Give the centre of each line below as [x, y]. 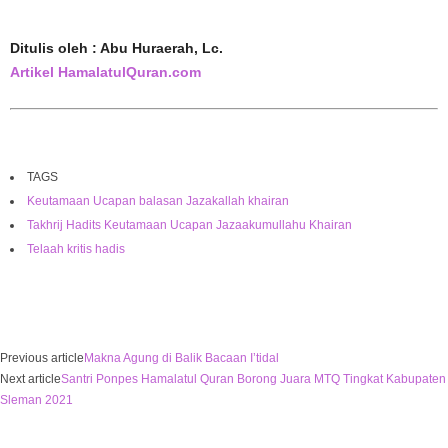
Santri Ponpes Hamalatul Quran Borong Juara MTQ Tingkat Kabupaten [253, 378]
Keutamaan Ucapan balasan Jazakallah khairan [158, 200]
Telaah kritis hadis [76, 248]
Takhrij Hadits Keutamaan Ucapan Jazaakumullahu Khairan [189, 224]
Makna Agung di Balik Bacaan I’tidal [181, 357]
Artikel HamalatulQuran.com [105, 71]
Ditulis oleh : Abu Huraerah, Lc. [118, 47]
